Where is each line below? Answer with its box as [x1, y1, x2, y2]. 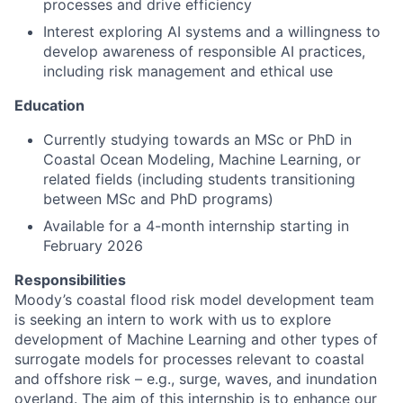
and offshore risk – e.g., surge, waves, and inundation [14, 370, 377, 388]
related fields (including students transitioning [43, 170, 355, 188]
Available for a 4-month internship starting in [43, 217, 349, 235]
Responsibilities [14, 271, 126, 289]
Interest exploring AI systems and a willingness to [43, 22, 381, 40]
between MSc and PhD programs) [43, 190, 273, 208]
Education [14, 96, 85, 114]
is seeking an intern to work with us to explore [14, 310, 331, 328]
